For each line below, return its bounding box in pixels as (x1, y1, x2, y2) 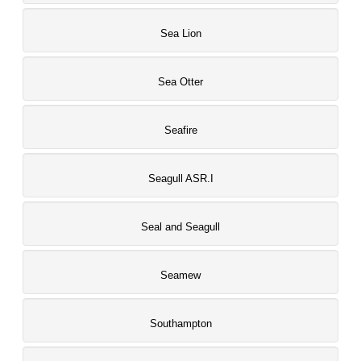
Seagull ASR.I (147, 172, 214, 185)
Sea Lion (160, 27, 201, 39)
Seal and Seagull (141, 221, 220, 233)
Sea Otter (158, 76, 203, 88)
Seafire (164, 124, 197, 136)
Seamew (160, 269, 201, 281)
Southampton (149, 317, 212, 330)
